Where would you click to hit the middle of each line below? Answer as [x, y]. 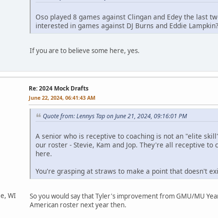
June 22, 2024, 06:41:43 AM [62, 98]
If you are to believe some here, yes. [85, 50]
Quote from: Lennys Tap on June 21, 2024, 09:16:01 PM [115, 116]
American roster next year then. [78, 205]
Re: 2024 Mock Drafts [59, 89]
